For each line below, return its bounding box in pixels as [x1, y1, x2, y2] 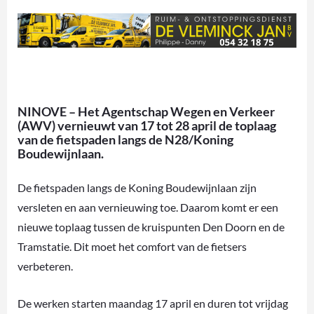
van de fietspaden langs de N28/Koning [18, 131, 233, 147]
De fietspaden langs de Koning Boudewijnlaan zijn [18, 180, 257, 194]
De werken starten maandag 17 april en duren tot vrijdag [18, 296, 288, 310]
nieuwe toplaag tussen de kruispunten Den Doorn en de [18, 219, 285, 233]
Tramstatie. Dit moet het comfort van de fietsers [18, 239, 247, 253]
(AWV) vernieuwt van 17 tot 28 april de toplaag [18, 117, 276, 133]
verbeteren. [18, 259, 73, 273]
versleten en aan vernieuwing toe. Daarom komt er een [18, 200, 278, 214]
